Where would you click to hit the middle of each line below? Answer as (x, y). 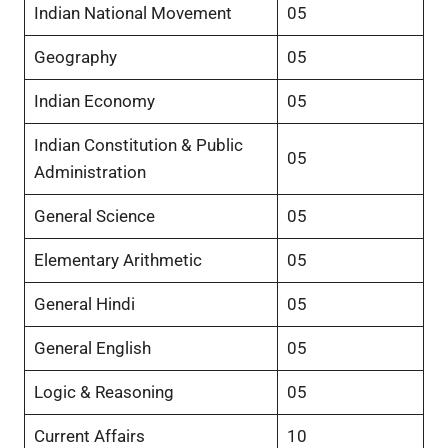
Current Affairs (89, 435)
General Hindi (84, 303)
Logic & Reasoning (103, 391)
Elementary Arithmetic (117, 259)
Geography (75, 56)
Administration (89, 171)
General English (92, 347)
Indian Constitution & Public (138, 144)
